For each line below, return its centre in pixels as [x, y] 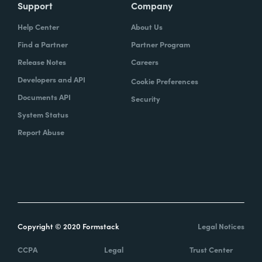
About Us [147, 26]
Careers [145, 61]
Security [146, 98]
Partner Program [161, 44]
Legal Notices [221, 226]
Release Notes [42, 61]
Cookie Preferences [165, 81]
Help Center [38, 26]
